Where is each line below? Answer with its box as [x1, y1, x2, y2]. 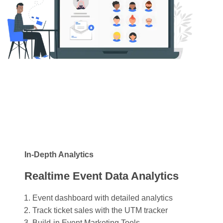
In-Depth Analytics [24, 150, 94, 159]
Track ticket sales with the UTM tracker [32, 206, 168, 215]
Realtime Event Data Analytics [24, 169, 179, 182]
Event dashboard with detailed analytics [32, 193, 173, 202]
